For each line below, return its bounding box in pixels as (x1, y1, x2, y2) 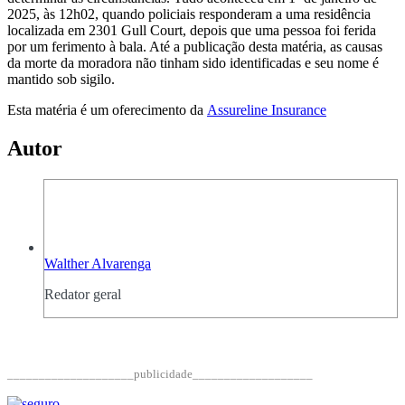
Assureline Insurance (207, 102, 326, 118)
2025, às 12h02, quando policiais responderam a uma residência (7, 6, 371, 23)
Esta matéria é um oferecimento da (7, 102, 207, 118)
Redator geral (44, 286, 121, 302)
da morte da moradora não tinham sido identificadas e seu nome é (7, 55, 379, 71)
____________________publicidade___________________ (7, 366, 313, 381)
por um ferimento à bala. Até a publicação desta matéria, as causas (7, 39, 382, 55)
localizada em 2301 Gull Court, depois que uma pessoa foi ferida (7, 23, 376, 39)
